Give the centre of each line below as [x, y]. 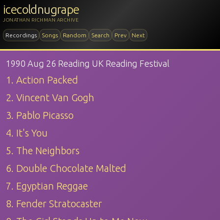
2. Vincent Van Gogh [50, 97]
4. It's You [27, 133]
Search [100, 35]
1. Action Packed [42, 80]
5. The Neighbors [43, 151]
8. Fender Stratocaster [54, 204]
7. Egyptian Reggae [47, 186]
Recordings [21, 35]
